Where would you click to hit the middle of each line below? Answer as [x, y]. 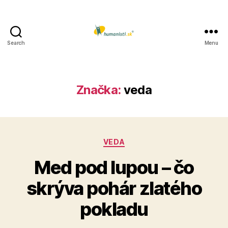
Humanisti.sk [141, 51]
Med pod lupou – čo [114, 167]
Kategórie [134, 140]
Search [16, 43]
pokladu [114, 209]
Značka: [98, 90]
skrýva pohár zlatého [114, 188]
